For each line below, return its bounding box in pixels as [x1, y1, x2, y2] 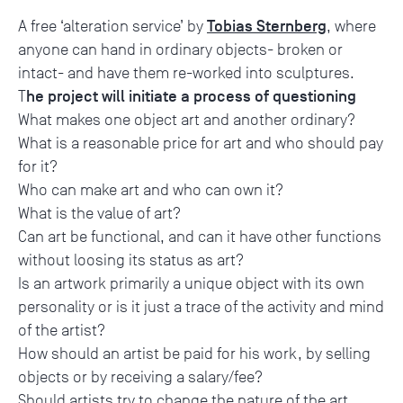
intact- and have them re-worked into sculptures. [18, 63, 354, 82]
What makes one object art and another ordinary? [18, 110, 355, 129]
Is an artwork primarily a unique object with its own [18, 273, 364, 292]
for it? [18, 157, 58, 175]
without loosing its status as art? [18, 250, 244, 269]
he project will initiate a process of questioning [26, 85, 356, 106]
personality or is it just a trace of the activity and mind [18, 297, 384, 316]
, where [327, 16, 376, 35]
